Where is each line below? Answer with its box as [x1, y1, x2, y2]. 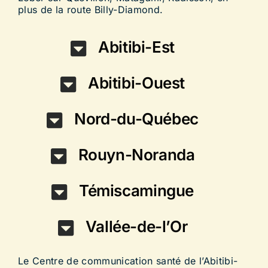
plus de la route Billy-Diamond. [17, 4, 163, 16]
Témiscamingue [79, 181, 194, 200]
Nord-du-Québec [74, 109, 199, 129]
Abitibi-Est [98, 38, 175, 57]
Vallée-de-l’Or [85, 217, 188, 236]
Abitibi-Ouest [88, 74, 185, 93]
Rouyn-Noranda [78, 145, 195, 165]
